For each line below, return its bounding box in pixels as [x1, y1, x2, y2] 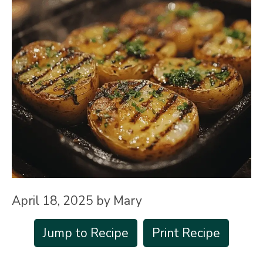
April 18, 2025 [12, 192, 93, 209]
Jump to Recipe [43, 224, 129, 241]
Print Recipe [152, 224, 220, 241]
